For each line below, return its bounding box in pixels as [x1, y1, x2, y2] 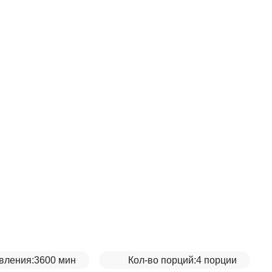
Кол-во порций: [128, 255, 196, 265]
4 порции [196, 255, 237, 265]
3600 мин [34, 255, 76, 265]
